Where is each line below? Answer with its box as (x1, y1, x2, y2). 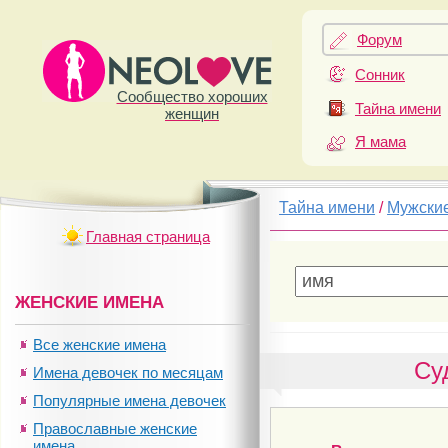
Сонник (355, 66, 405, 84)
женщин (165, 105, 219, 122)
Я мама (355, 132, 406, 150)
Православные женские (33, 420, 197, 437)
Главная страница (86, 228, 210, 245)
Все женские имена (33, 336, 166, 353)
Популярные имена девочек (33, 392, 226, 409)
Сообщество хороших (116, 88, 268, 105)
